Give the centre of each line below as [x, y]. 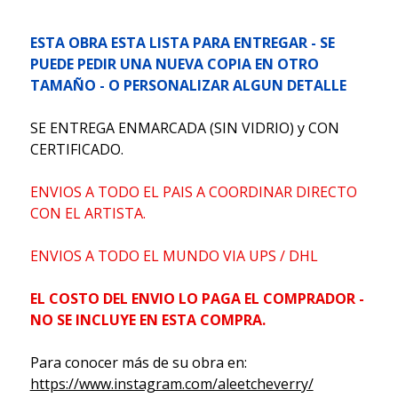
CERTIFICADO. [76, 150]
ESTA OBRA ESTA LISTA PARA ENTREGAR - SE [182, 43]
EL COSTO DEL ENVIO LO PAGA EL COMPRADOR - [197, 299]
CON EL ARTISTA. [88, 214]
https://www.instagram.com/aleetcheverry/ [171, 384]
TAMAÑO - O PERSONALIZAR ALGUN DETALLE [190, 86]
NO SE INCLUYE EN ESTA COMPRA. [147, 320]
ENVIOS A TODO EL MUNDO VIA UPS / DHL [174, 256]
